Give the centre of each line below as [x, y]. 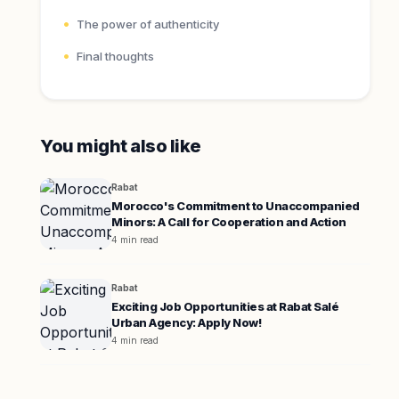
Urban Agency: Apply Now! [187, 322]
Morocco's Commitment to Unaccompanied [236, 206]
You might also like [121, 146]
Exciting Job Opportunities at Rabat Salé [225, 306]
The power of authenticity [148, 24]
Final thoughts [116, 56]
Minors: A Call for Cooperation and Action [229, 222]
